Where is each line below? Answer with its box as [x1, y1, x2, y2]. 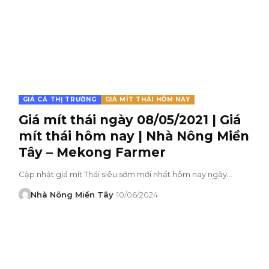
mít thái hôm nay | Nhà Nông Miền [18, 128, 249, 144]
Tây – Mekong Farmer [18, 144, 166, 160]
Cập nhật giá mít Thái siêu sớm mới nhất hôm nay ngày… [18, 169, 232, 179]
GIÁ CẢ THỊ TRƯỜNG [22, 95, 97, 103]
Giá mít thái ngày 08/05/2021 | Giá [18, 112, 241, 127]
